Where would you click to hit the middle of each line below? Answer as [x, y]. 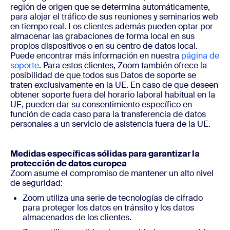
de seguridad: [36, 183]
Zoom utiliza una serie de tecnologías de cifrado [113, 198]
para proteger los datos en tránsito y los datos [108, 208]
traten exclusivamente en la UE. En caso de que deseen [114, 85]
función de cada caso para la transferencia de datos [108, 114]
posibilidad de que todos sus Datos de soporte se [103, 75]
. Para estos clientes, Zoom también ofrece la [123, 65]
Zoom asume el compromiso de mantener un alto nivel [112, 173]
